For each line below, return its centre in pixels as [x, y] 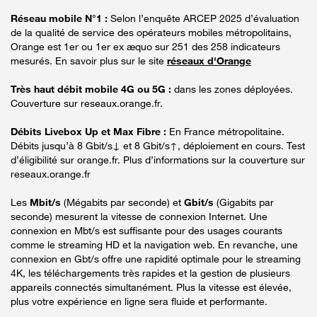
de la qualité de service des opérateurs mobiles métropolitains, [151, 32]
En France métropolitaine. [225, 131]
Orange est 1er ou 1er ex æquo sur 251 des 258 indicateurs [145, 46]
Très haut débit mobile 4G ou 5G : [91, 88]
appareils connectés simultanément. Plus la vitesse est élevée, [151, 287]
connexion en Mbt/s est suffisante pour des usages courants [146, 230]
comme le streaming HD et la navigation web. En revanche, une [154, 244]
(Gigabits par [244, 202]
